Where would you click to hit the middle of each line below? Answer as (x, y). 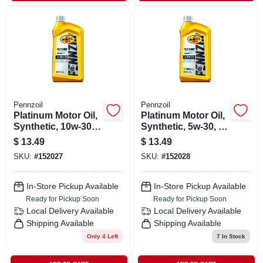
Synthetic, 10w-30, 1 (57, 126)
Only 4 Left (102, 236)
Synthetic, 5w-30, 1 (182, 126)
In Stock (232, 236)
